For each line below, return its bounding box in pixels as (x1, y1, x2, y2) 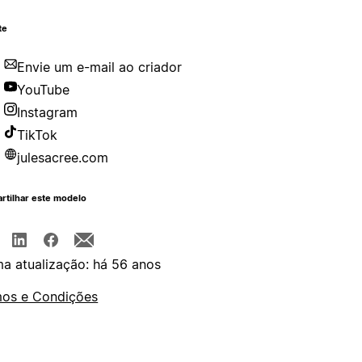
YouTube (17, 82, 70, 99)
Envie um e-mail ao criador (17, 59, 183, 76)
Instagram (17, 104, 78, 121)
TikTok (17, 127, 58, 144)
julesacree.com (17, 149, 109, 166)
